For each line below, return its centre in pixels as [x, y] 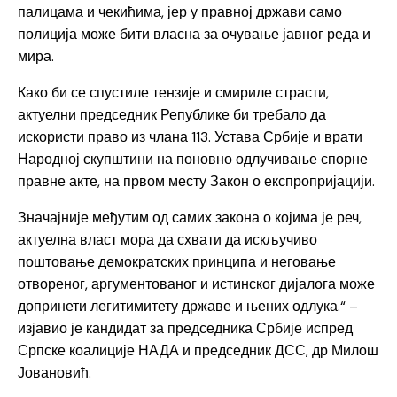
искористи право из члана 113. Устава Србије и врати [190, 137]
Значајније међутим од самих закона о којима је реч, [190, 218]
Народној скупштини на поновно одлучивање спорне [193, 160]
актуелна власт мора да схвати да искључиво [167, 240]
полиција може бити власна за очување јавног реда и [194, 35]
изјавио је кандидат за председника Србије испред [185, 329]
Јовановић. [54, 373]
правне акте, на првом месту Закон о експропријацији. [196, 182]
